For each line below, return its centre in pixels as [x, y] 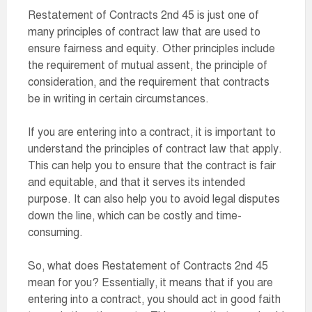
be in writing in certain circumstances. [118, 99]
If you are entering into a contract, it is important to [152, 132]
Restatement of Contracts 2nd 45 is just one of [143, 15]
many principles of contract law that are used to [144, 32]
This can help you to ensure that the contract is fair [152, 166]
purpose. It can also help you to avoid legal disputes [154, 199]
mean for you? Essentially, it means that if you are [150, 283]
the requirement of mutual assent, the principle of [148, 65]
